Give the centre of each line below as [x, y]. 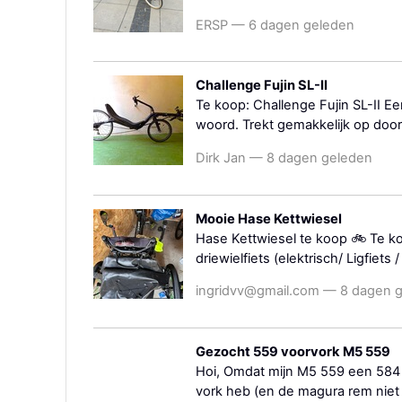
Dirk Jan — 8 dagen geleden [284, 157]
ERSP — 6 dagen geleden [275, 25]
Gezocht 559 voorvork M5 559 [293, 351]
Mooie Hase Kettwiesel [269, 218]
